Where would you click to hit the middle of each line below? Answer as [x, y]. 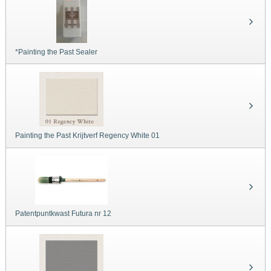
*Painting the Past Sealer [56, 52]
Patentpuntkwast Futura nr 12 [63, 214]
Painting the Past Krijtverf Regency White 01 [87, 136]
